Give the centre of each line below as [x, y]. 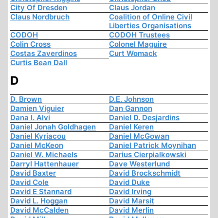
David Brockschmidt [145, 173]
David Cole [29, 182]
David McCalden [39, 210]
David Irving [130, 192]
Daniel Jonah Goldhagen [53, 127]
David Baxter [33, 173]
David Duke [129, 182]
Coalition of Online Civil [151, 17]
